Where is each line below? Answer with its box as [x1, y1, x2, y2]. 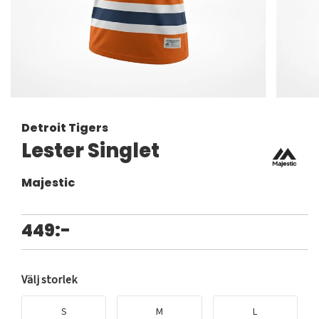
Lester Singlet [21, 137, 159, 165]
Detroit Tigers [21, 120, 108, 137]
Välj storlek [21, 272, 77, 288]
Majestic [21, 174, 75, 192]
